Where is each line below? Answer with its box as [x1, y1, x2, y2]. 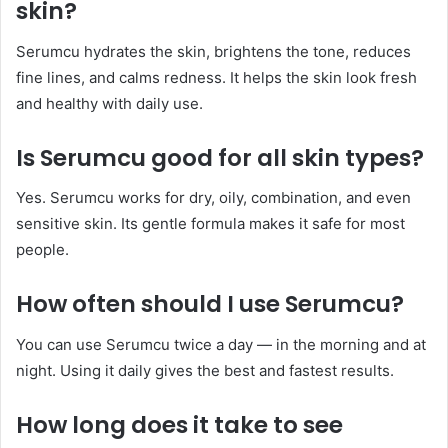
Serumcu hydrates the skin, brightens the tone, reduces [16, 41, 411, 61]
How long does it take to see [16, 408, 343, 441]
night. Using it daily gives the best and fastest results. [16, 360, 394, 380]
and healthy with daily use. [16, 93, 203, 113]
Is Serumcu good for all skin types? [16, 141, 424, 174]
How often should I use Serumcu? [16, 288, 404, 321]
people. [16, 240, 69, 260]
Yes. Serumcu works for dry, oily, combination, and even [16, 188, 411, 208]
